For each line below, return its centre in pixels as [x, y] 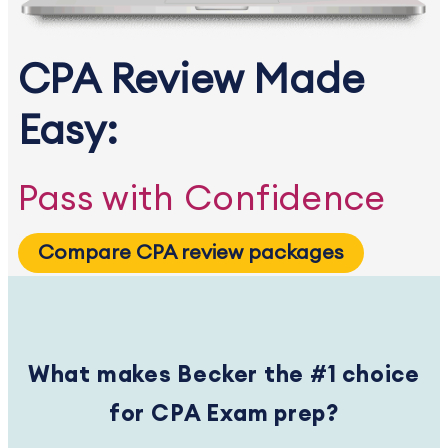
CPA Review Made [191, 80]
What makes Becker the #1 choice [224, 374]
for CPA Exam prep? [223, 413]
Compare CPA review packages [191, 252]
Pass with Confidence [207, 199]
